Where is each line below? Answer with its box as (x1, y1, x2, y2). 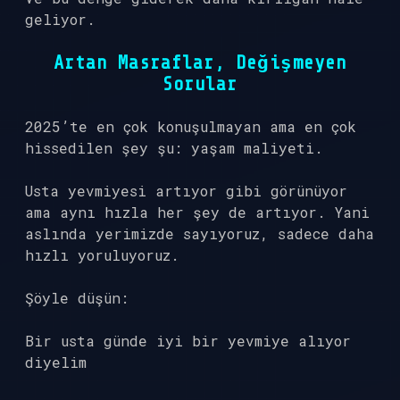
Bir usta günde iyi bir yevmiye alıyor (25, 331, 351, 350)
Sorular (162, 73, 237, 95)
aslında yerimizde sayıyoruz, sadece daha (25, 224, 374, 243)
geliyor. (25, 10, 96, 29)
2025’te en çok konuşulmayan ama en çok (25, 117, 356, 136)
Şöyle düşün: (25, 288, 129, 307)
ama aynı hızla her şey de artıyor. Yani (25, 203, 370, 221)
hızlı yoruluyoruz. (25, 246, 179, 264)
